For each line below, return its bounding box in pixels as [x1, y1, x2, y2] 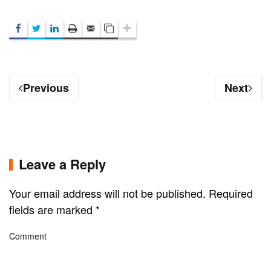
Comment [9, 230, 47, 243]
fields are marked [9, 201, 96, 218]
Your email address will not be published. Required [9, 185, 253, 201]
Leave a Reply [18, 154, 106, 174]
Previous [23, 80, 69, 96]
